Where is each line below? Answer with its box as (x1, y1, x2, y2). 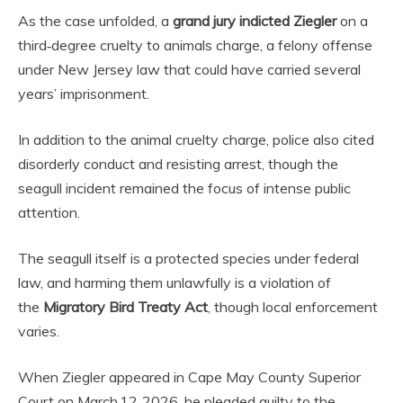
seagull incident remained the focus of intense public (18, 179, 351, 198)
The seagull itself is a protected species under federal (18, 249, 359, 268)
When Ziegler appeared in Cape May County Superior (18, 368, 361, 387)
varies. (18, 322, 59, 341)
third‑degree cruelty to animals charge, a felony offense (18, 36, 372, 55)
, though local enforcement (208, 298, 378, 317)
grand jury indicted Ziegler (173, 12, 336, 31)
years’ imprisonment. (18, 85, 149, 103)
